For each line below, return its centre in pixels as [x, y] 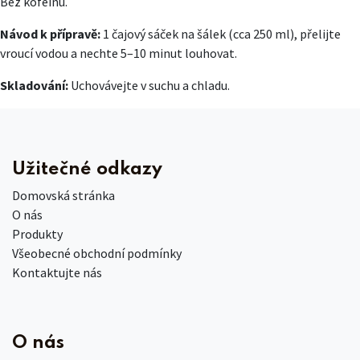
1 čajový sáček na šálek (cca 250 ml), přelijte [221, 34]
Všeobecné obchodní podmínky [97, 253]
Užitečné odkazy [87, 169]
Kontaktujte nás [57, 272]
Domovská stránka [63, 195]
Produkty [37, 233]
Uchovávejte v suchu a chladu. [149, 86]
